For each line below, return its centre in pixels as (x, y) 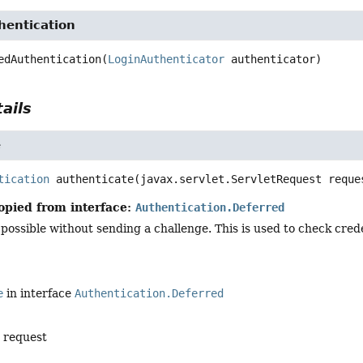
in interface (39, 293)
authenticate (95, 179)
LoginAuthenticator (167, 60)
